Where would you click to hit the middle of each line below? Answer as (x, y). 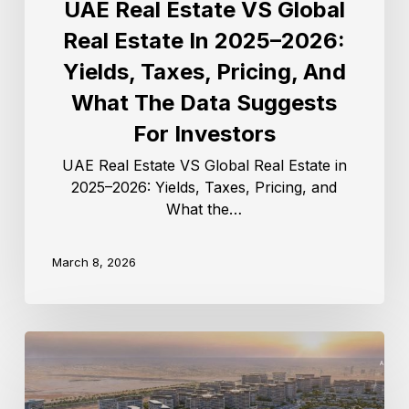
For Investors (204, 134)
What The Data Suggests (204, 103)
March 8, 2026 (94, 262)
